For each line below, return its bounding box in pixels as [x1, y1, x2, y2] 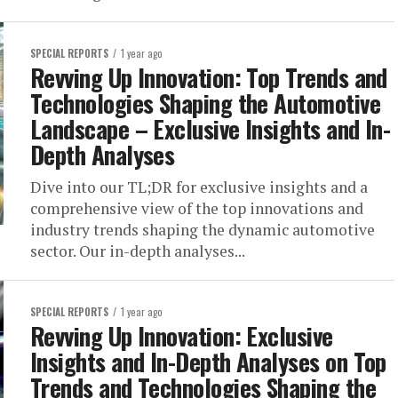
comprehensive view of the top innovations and [30, 198, 363, 219]
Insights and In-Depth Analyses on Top [30, 344, 386, 379]
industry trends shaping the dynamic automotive [30, 219, 375, 240]
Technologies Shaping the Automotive [30, 85, 380, 121]
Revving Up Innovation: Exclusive [30, 318, 333, 354]
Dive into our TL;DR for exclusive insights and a [30, 177, 368, 197]
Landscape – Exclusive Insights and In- [30, 111, 391, 147]
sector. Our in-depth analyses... [30, 241, 245, 261]
